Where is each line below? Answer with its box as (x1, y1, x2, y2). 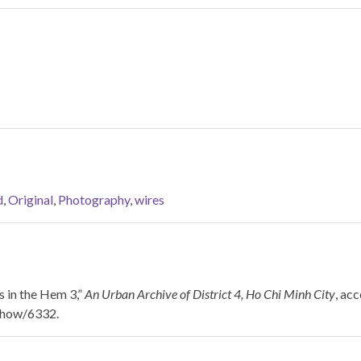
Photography (58, 192, 130, 207)
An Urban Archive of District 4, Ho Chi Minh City (85, 286, 335, 301)
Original (8, 192, 53, 207)
